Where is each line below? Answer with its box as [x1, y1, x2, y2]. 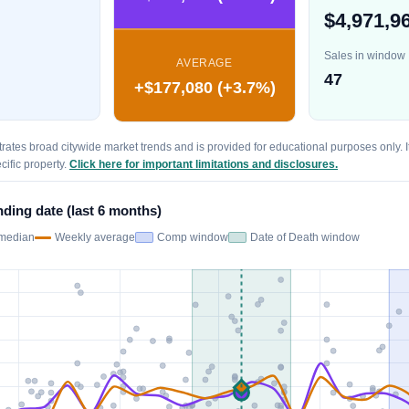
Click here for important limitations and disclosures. [69, 157, 338, 171]
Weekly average [55, 230, 135, 244]
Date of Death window [250, 230, 360, 244]
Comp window [157, 230, 228, 244]
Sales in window [324, 48, 405, 62]
